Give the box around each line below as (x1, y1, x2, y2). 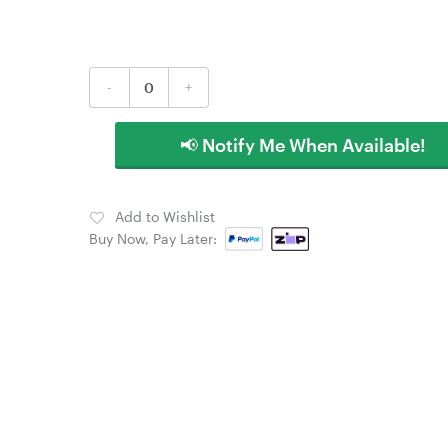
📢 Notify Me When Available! (180, 134, 426, 156)
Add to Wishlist (115, 208, 215, 225)
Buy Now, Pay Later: (89, 230, 225, 247)
